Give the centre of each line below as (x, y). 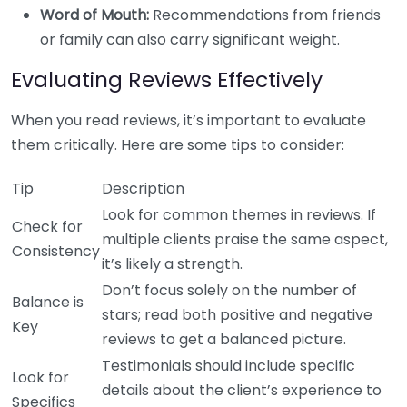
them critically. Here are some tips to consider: (178, 145)
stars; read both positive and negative (237, 315)
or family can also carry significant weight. (190, 40)
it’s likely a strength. (172, 264)
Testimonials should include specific (228, 366)
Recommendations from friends (265, 15)
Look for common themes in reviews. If (239, 215)
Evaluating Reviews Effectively (167, 79)
